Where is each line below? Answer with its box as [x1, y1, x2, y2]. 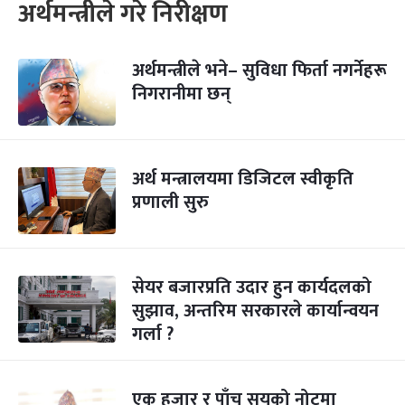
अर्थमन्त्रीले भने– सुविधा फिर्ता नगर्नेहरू [132, 55, 387, 86]
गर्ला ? [132, 319, 183, 350]
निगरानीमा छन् [132, 79, 231, 109]
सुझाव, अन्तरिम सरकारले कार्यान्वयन [132, 296, 379, 326]
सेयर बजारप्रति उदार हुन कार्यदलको [132, 272, 372, 303]
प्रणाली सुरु [132, 187, 209, 218]
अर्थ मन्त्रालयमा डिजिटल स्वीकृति [132, 164, 353, 194]
